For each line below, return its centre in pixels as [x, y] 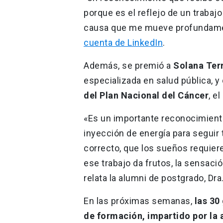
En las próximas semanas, [139, 201]
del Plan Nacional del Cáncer [146, 95]
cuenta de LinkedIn [123, 42]
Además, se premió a [128, 65]
